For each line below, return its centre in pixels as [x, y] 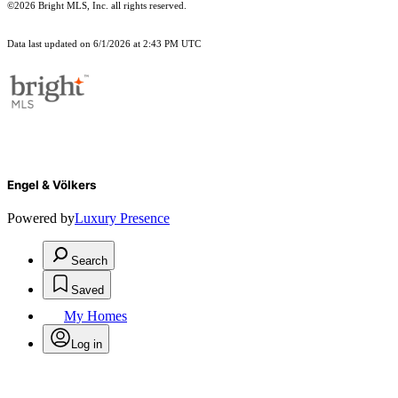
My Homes [96, 316]
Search [89, 261]
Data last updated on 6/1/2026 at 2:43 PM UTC [104, 44]
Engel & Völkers [52, 185]
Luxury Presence [122, 219]
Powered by [41, 219]
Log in [87, 345]
